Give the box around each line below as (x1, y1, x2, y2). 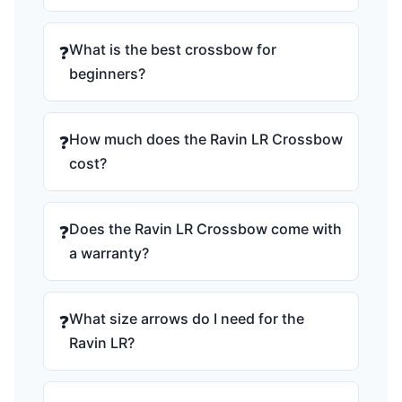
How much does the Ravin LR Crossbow (69, 130, 343, 148)
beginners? (69, 65, 145, 83)
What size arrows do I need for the (69, 310, 304, 328)
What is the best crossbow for (69, 40, 276, 58)
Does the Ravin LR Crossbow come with (69, 220, 342, 238)
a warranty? (69, 244, 149, 262)
